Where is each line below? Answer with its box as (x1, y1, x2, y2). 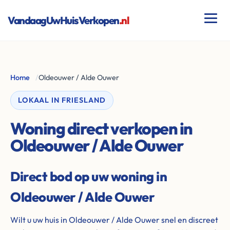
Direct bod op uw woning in (10, 168, 167, 185)
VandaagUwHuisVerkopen (8, 13, 119, 27)
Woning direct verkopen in (10, 118, 193, 139)
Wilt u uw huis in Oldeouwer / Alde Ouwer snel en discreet (10, 215, 218, 225)
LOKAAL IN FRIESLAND (18, 95, 106, 105)
